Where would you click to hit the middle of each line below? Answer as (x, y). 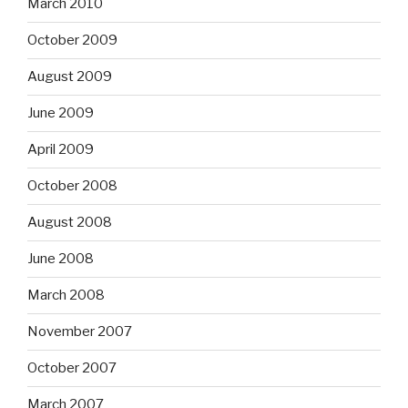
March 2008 (66, 296)
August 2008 (70, 223)
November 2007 (80, 332)
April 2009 (61, 150)
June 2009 (61, 113)
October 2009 (72, 41)
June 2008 (61, 259)
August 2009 (70, 77)
